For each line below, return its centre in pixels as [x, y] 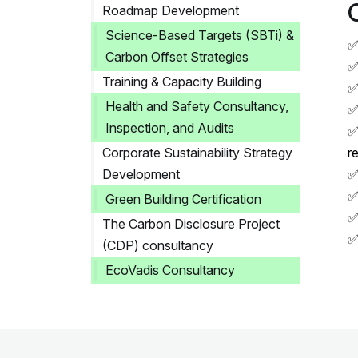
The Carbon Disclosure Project [191, 224]
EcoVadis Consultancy [170, 270]
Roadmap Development [171, 10]
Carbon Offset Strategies [177, 57]
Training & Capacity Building [182, 82]
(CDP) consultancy [158, 245]
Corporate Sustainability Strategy [197, 153]
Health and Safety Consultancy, [197, 106]
